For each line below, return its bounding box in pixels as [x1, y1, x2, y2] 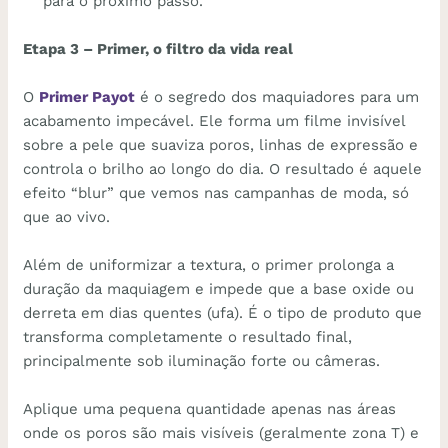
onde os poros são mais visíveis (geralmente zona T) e [23, 423, 420, 442]
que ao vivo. [23, 207, 111, 226]
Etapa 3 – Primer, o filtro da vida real [23, 39, 294, 58]
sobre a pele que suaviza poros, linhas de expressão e [23, 135, 419, 154]
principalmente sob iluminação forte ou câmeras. [23, 351, 381, 370]
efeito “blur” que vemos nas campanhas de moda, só [23, 183, 410, 202]
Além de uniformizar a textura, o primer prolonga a [23, 255, 395, 274]
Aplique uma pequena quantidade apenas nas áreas [23, 399, 397, 418]
